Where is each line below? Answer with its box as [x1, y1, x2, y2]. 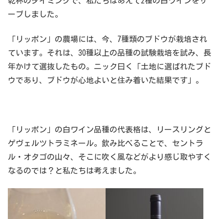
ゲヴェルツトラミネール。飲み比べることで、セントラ [8, 139, 203, 147]
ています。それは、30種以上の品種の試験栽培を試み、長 [8, 48, 211, 57]
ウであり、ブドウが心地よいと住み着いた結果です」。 [8, 76, 203, 84]
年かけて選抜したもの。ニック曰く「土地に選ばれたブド [8, 62, 211, 70]
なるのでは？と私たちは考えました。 [8, 166, 141, 175]
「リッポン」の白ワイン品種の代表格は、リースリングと [8, 125, 211, 133]
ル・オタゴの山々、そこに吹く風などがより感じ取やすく [8, 153, 211, 161]
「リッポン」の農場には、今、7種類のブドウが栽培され [8, 35, 207, 43]
